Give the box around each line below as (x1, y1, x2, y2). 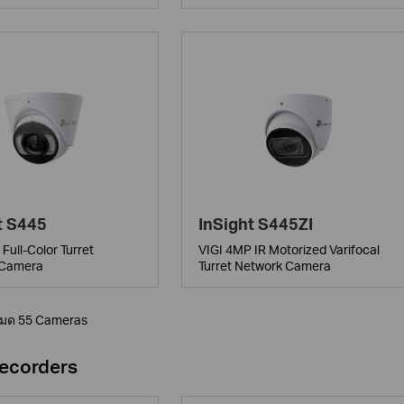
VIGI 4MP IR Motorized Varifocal (197, 241, 380, 257)
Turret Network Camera (197, 257, 331, 273)
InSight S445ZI (197, 213, 313, 234)
